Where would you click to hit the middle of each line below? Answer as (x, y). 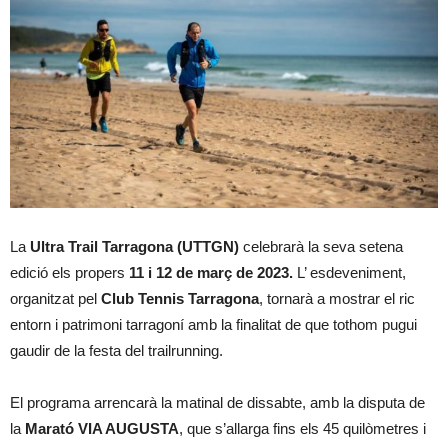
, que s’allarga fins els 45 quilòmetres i (302, 429)
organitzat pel (55, 299)
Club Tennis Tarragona (180, 299)
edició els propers (69, 273)
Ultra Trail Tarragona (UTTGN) (134, 247)
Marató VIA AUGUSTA (102, 429)
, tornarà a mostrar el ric (337, 299)
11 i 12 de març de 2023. (213, 273)
